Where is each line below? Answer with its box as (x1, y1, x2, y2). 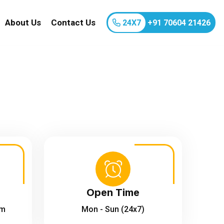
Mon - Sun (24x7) (81, 204, 144, 214)
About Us (5, 17, 41, 27)
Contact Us (51, 17, 95, 27)
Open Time (86, 186, 139, 198)
